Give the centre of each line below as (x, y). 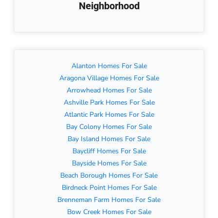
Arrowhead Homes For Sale (109, 91)
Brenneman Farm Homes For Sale (109, 200)
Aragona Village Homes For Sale (109, 78)
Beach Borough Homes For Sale (109, 176)
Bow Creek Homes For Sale (109, 212)
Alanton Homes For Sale (109, 66)
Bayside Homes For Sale (109, 163)
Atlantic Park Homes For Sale (109, 115)
